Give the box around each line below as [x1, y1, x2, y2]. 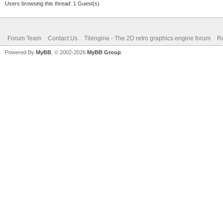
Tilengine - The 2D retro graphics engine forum [84, 34, 211, 42]
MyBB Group [87, 49, 121, 55]
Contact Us [48, 34, 78, 42]
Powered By [5, 49, 36, 55]
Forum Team [7, 34, 41, 42]
